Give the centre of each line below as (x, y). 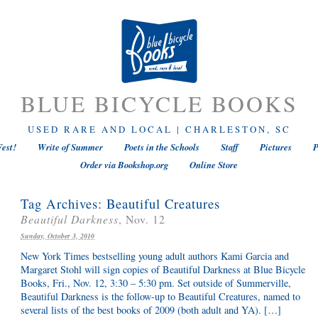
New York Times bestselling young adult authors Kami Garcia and (155, 256)
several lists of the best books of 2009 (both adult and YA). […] (151, 309)
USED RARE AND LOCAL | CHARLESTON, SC (159, 130)
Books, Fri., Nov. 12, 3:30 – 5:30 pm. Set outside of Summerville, (156, 283)
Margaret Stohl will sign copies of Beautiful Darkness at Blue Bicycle (163, 269)
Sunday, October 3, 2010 (57, 235)
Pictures (275, 147)
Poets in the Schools (162, 147)
